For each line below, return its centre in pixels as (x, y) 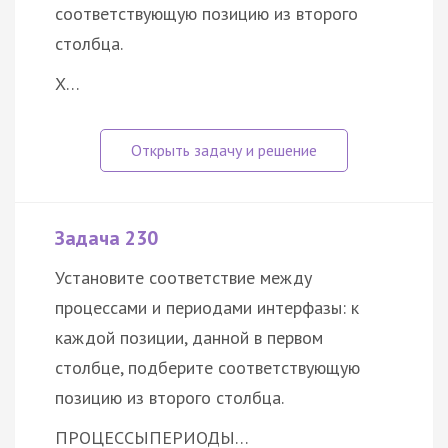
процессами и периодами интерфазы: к (207, 308)
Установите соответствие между (183, 278)
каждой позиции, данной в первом (189, 338)
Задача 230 (106, 238)
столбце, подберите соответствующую (207, 368)
